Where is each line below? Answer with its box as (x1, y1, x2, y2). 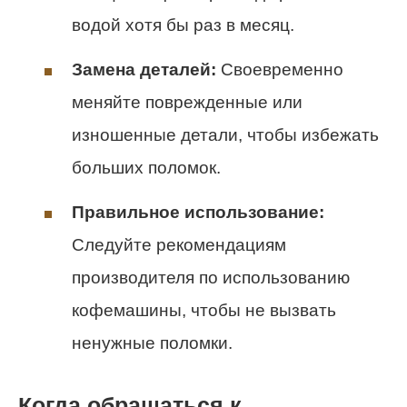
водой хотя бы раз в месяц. (72, 15, 294, 35)
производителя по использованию (72, 268, 350, 288)
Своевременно (216, 59, 343, 79)
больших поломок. (72, 157, 221, 177)
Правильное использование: (72, 203, 324, 223)
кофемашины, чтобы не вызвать (72, 301, 336, 321)
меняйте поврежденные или (72, 92, 303, 112)
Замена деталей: (72, 59, 216, 79)
